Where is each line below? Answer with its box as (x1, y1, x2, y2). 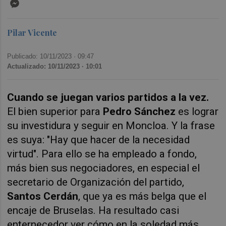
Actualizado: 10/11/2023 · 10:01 (7, 62, 102, 70)
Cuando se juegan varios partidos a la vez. (7, 91, 209, 104)
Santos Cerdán (7, 190, 79, 203)
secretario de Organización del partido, (7, 176, 185, 189)
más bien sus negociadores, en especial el (7, 162, 200, 175)
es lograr (178, 105, 219, 118)
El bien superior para (7, 105, 103, 118)
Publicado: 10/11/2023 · (7, 52, 78, 60)
